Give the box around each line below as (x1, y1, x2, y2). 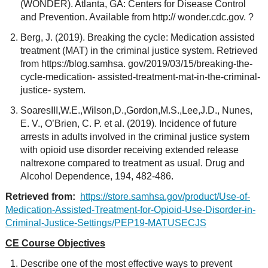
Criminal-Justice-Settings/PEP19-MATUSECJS (5, 218, 206, 228)
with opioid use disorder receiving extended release (20, 145, 239, 155)
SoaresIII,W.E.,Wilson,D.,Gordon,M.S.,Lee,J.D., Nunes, (20, 105, 252, 115)
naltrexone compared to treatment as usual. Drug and (20, 158, 245, 168)
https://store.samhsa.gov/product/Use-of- (80, 191, 250, 202)
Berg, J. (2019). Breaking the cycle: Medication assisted (20, 32, 255, 42)
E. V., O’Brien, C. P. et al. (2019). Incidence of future (20, 118, 237, 129)
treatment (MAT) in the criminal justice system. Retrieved (20, 45, 258, 56)
